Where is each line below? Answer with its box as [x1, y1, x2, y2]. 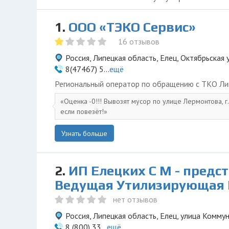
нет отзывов [113, 194, 157, 204]
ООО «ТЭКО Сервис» [68, 19, 196, 35]
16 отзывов [118, 36, 159, 47]
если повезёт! [60, 107, 104, 116]
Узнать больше [61, 129, 107, 138]
